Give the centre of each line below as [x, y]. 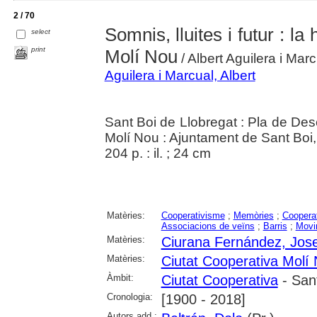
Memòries [253, 215]
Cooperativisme [193, 215]
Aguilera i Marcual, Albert [180, 75]
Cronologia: [129, 297]
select [41, 31]
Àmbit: [120, 278]
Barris [275, 226]
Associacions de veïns [208, 226]
